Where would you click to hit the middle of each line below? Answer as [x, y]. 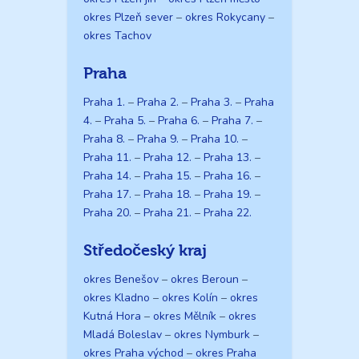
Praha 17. [107, 194]
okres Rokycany [225, 17]
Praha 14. [107, 175]
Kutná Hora [112, 316]
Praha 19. [228, 194]
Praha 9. [158, 139]
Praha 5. [125, 120]
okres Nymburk [212, 334]
